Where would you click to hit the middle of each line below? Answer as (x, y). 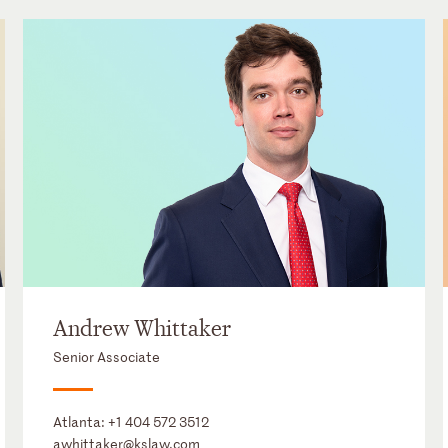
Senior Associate (106, 357)
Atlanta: (80, 422)
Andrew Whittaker (141, 329)
